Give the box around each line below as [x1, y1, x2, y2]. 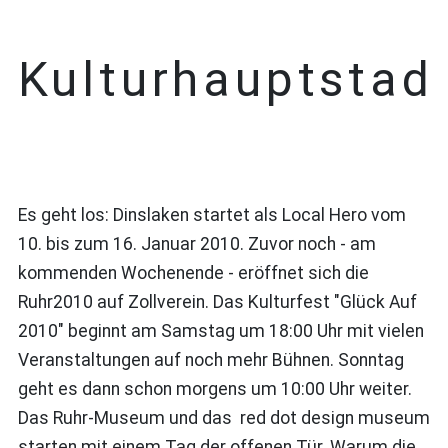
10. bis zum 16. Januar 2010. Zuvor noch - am [17, 233, 376, 254]
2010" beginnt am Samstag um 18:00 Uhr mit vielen [17, 320, 424, 341]
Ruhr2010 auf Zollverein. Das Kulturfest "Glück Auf [17, 291, 417, 312]
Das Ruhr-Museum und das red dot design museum [17, 407, 430, 428]
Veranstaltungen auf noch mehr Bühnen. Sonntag [17, 349, 404, 370]
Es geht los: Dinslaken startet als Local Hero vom [17, 204, 406, 225]
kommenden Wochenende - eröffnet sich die [17, 262, 369, 283]
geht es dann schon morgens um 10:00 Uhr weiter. [17, 378, 412, 399]
